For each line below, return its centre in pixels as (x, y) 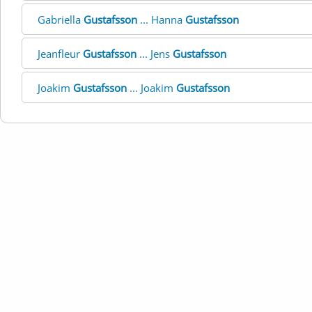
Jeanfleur (60, 54)
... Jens (155, 54)
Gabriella (61, 19)
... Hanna (161, 19)
